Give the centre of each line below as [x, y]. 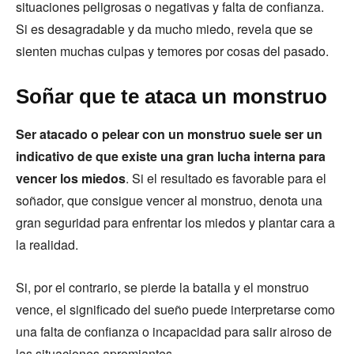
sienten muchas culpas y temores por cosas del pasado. [172, 51]
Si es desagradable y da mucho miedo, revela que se [164, 28]
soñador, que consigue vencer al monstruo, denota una [169, 200]
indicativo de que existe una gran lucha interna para [171, 156]
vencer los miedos [71, 178]
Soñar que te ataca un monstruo [171, 96]
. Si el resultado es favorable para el [226, 178]
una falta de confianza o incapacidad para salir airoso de [174, 331]
